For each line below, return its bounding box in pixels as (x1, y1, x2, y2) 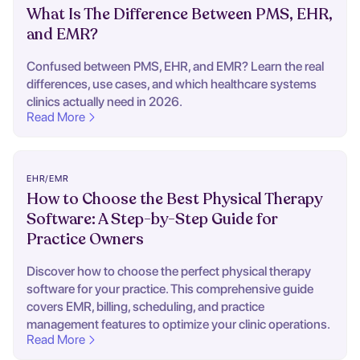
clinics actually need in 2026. (27, 94, 182, 110)
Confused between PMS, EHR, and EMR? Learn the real (27, 59, 324, 75)
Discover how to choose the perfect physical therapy (27, 264, 311, 280)
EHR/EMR (27, 173, 69, 185)
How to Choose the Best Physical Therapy (27, 189, 322, 211)
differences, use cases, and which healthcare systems (27, 76, 317, 92)
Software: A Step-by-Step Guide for (27, 209, 278, 231)
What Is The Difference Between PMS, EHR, (27, 4, 333, 26)
